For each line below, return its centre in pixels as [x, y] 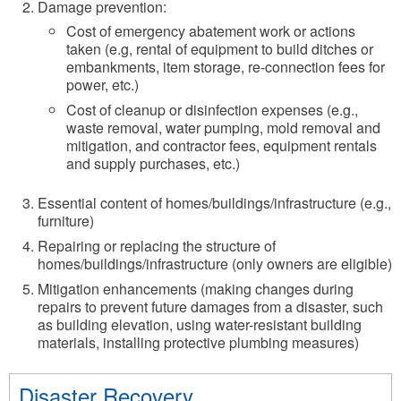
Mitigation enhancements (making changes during [196, 289]
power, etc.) [102, 85]
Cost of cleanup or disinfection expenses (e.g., [212, 110]
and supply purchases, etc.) [153, 164]
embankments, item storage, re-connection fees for [226, 67]
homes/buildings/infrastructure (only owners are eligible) [215, 264]
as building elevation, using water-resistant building [200, 325]
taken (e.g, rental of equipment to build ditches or [220, 49]
